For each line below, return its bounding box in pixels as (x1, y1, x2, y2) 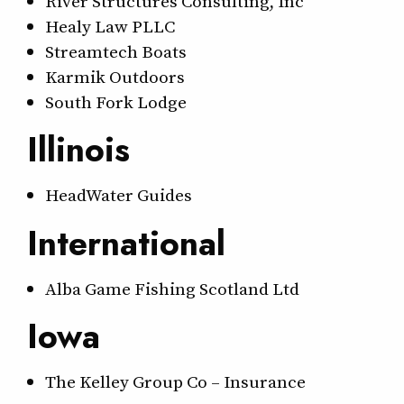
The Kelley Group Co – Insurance (45, 369, 306, 393)
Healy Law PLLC (45, 14, 175, 39)
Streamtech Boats (45, 40, 187, 64)
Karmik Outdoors (45, 65, 185, 89)
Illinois (27, 125, 130, 175)
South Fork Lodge (45, 90, 187, 115)
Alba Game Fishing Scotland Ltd (45, 276, 299, 300)
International (27, 218, 225, 268)
